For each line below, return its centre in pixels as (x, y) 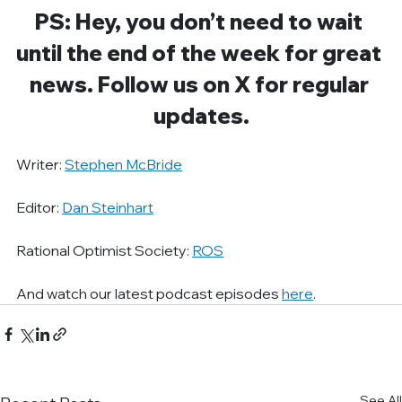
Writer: (41, 164)
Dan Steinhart (108, 207)
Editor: (39, 207)
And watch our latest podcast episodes (149, 293)
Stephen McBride (124, 164)
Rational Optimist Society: (105, 250)
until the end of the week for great (201, 52)
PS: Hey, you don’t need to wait (201, 21)
